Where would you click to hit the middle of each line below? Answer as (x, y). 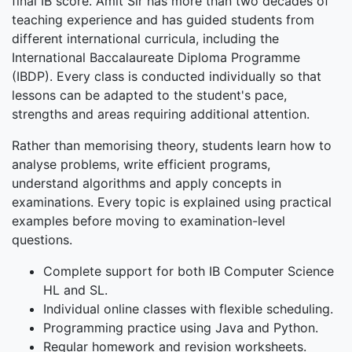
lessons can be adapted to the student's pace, (149, 95)
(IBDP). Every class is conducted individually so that (167, 77)
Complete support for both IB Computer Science (189, 271)
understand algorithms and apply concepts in (147, 183)
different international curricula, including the (145, 39)
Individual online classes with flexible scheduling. (188, 309)
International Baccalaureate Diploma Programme (156, 58)
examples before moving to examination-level (148, 221)
